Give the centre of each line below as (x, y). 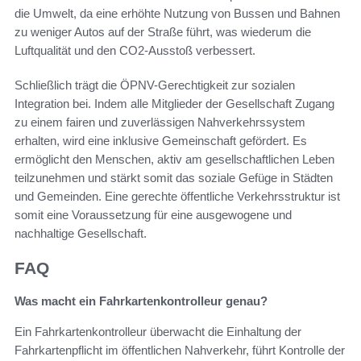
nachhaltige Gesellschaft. (81, 234)
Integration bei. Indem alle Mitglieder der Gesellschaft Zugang (174, 104)
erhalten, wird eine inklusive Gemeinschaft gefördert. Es (161, 141)
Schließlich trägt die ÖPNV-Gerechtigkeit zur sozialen (155, 85)
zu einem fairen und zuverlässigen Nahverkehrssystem (160, 122)
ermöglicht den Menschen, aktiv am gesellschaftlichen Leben (174, 160)
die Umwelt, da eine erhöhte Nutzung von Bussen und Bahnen (177, 14)
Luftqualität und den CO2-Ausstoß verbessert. (135, 51)
